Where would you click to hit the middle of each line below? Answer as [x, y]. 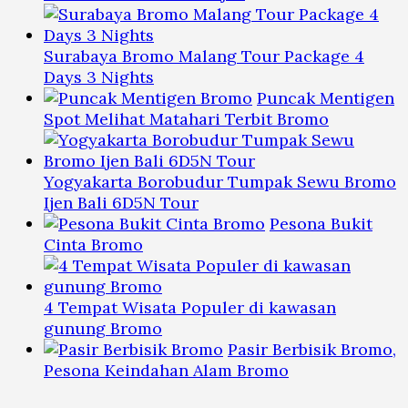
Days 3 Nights [99, 76]
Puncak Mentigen [326, 97]
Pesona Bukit [321, 223]
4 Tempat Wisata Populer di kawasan [190, 307]
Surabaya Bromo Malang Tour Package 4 [204, 56]
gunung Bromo [103, 328]
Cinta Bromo [93, 244]
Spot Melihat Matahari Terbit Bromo [186, 118]
